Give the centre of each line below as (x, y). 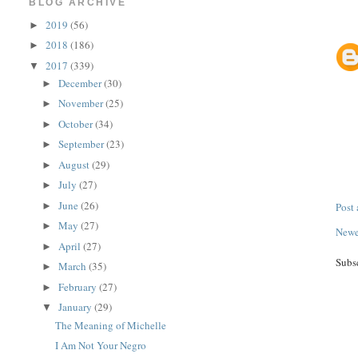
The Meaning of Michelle (110, 325)
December (82, 83)
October (77, 123)
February (79, 286)
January (77, 307)
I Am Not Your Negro (100, 345)
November (82, 103)
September (83, 144)
